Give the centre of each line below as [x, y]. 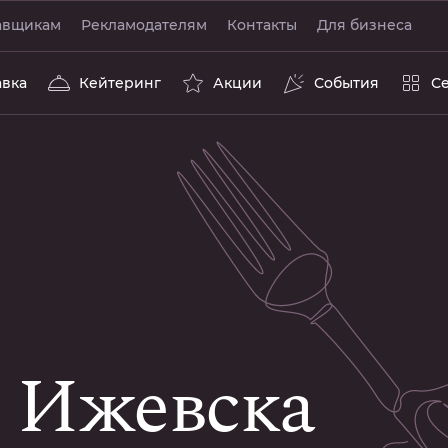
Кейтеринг [120, 83]
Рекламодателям [144, 25]
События [346, 83]
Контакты [262, 25]
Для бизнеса [364, 25]
